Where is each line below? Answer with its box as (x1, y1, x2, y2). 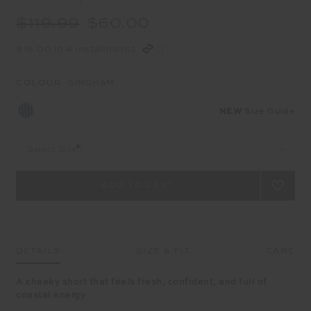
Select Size (27, 145, 77, 154)
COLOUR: (16, 76, 67, 87)
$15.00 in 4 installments (16, 44, 139, 54)
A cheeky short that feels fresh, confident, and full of (16, 277, 267, 287)
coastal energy (16, 290, 85, 300)
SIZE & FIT (136, 246, 191, 255)
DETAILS (16, 246, 61, 255)
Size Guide (244, 107, 295, 116)
